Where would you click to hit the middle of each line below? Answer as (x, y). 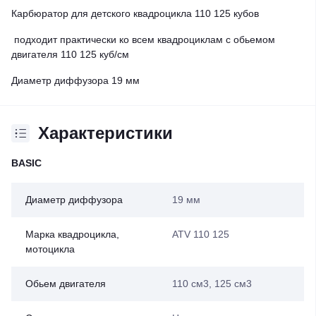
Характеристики (105, 133)
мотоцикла (50, 249)
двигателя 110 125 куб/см (70, 54)
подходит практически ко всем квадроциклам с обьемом (143, 39)
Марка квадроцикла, (72, 234)
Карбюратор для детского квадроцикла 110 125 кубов (136, 13)
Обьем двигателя (66, 284)
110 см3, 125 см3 (212, 284)
